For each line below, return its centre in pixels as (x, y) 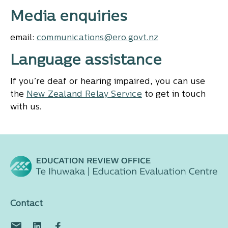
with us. (26, 107)
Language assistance (86, 61)
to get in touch (174, 95)
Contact (26, 204)
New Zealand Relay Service (84, 95)
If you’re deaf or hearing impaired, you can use (108, 82)
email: (23, 38)
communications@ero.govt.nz (97, 38)
